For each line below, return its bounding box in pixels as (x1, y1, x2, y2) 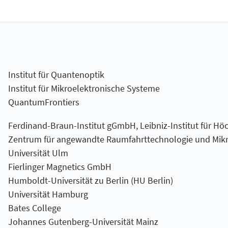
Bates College (8, 202, 61, 214)
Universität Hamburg (8, 188, 88, 200)
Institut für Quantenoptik (8, 69, 104, 80)
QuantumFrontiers (8, 96, 79, 108)
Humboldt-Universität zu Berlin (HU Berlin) (8, 174, 173, 186)
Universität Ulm (8, 147, 68, 159)
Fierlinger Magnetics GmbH (8, 160, 111, 173)
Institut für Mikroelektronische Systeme (8, 82, 160, 94)
